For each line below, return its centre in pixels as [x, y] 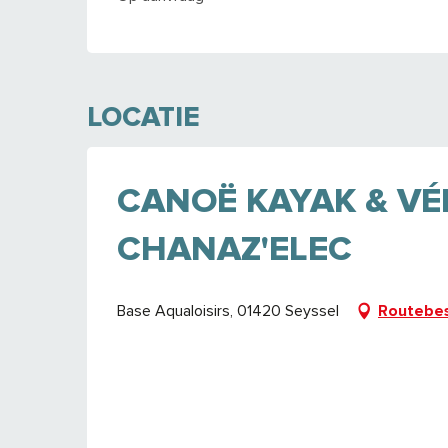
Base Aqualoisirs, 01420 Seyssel [228, 310]
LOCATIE [143, 116]
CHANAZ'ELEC [234, 248]
